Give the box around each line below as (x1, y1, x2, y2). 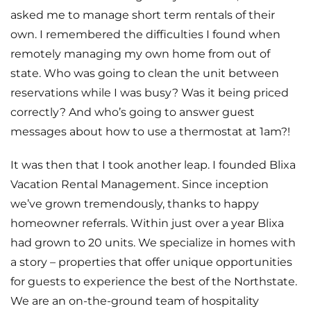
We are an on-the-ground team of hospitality (10, 294, 259, 308)
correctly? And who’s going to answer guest (10, 106, 255, 119)
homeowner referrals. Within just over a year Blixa (10, 217, 284, 230)
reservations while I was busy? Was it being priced (10, 86, 289, 99)
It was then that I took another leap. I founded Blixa (10, 158, 296, 171)
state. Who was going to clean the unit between (10, 67, 279, 80)
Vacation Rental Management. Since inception (10, 178, 269, 191)
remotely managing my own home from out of (10, 47, 270, 60)
